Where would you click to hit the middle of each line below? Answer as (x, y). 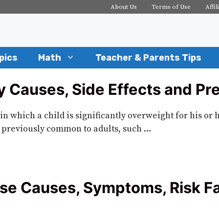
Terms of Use (171, 7)
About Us (123, 7)
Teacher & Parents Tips (148, 58)
